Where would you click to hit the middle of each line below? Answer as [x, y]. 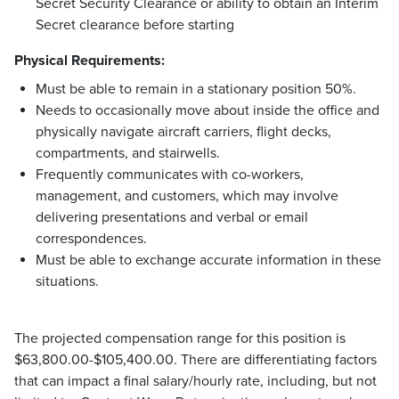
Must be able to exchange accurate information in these [208, 261]
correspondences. [91, 239]
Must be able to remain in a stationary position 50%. [196, 90]
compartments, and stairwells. [128, 154]
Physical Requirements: [90, 61]
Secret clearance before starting [135, 25]
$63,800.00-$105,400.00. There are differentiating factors [195, 360]
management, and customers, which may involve [187, 196]
